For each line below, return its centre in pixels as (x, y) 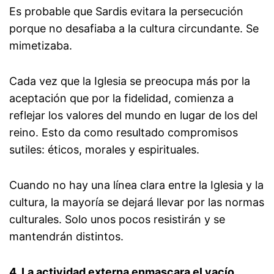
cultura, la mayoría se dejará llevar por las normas (137, 202)
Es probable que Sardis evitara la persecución (126, 12)
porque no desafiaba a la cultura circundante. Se (134, 29)
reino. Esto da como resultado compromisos (124, 133)
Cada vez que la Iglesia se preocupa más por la (130, 81)
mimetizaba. (41, 46)
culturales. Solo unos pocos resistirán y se (117, 220)
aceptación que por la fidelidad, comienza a (121, 98)
